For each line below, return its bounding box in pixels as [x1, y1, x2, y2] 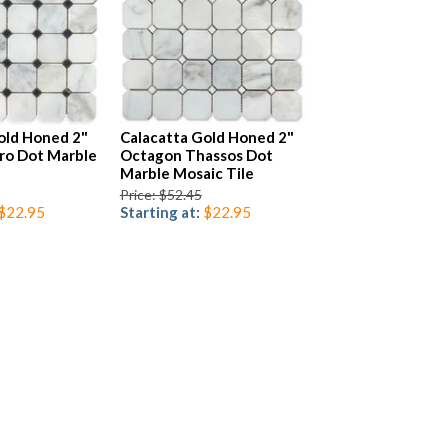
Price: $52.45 [119, 186, 202, 204]
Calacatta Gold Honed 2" [119, 128, 294, 147]
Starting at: [119, 203, 203, 222]
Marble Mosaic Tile [119, 164, 254, 183]
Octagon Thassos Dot [119, 146, 273, 165]
